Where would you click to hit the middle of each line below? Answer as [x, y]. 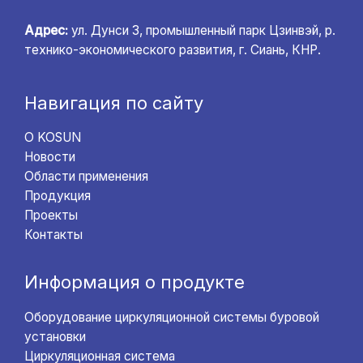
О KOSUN [53, 138]
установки [55, 336]
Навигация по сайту [114, 103]
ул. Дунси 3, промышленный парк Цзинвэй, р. [202, 31]
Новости [50, 157]
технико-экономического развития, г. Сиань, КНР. [173, 50]
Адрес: [46, 31]
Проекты [51, 216]
